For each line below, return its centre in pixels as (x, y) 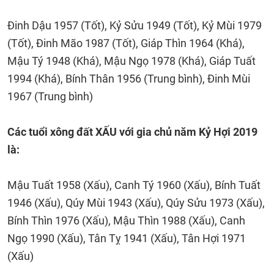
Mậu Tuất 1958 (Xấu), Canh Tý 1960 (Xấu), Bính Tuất (134, 185)
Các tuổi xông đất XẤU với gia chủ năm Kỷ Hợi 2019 (132, 132)
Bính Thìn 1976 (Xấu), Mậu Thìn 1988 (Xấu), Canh (126, 220)
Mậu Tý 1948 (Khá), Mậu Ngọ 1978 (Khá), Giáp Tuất (131, 61)
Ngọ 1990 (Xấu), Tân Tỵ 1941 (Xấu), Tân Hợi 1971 (127, 238)
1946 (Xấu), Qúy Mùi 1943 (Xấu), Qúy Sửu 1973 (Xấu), (136, 203)
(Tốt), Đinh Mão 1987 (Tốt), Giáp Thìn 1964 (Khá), (126, 43)
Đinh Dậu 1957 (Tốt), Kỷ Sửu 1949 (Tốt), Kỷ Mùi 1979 (135, 25)
